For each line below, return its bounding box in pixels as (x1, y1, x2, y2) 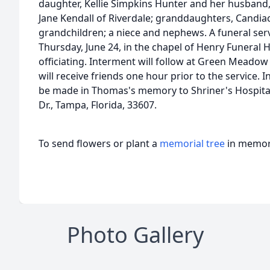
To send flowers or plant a (39, 137, 160, 150)
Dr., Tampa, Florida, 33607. (39, 98, 157, 111)
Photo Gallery (66, 220, 204, 250)
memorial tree (160, 137, 225, 150)
